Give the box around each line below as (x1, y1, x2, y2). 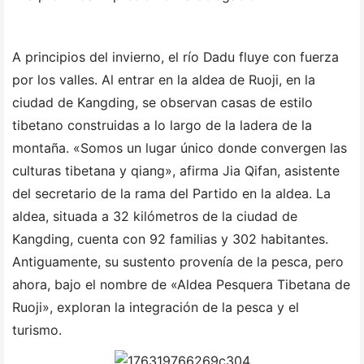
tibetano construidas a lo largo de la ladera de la (12, 118, 312, 133)
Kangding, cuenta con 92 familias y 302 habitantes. (12, 232, 328, 247)
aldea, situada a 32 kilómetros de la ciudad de (12, 209, 297, 224)
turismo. (12, 323, 62, 338)
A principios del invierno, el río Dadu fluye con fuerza (12, 50, 339, 65)
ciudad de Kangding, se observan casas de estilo (12, 95, 313, 110)
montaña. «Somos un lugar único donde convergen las (12, 141, 347, 156)
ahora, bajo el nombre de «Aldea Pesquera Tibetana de (12, 277, 350, 292)
